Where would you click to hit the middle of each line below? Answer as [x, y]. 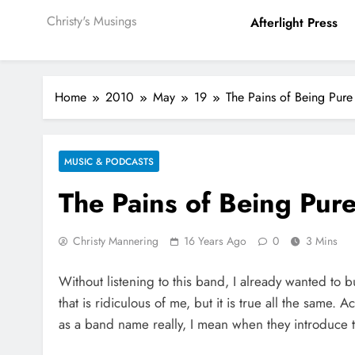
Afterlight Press [294, 23]
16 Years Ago [215, 241]
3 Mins [322, 241]
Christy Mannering [116, 241]
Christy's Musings [92, 21]
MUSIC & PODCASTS [109, 161]
